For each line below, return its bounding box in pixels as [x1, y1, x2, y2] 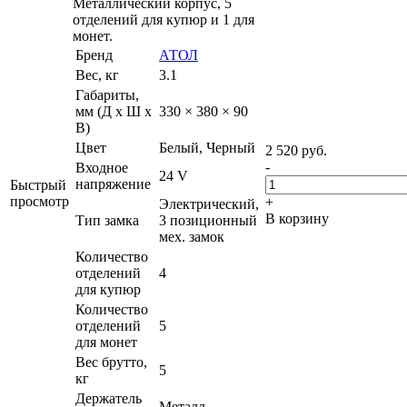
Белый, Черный [159, 139, 255, 155]
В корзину [265, 210, 329, 226]
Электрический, [159, 195, 259, 212]
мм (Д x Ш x [75, 103, 152, 119]
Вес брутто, [75, 353, 147, 370]
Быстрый [10, 176, 66, 193]
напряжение [75, 175, 151, 192]
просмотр [10, 193, 69, 209]
